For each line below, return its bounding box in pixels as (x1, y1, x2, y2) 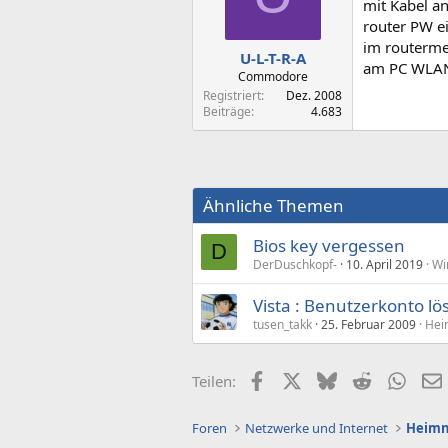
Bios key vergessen (253, 233, 405, 257)
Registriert (203, 86, 261, 104)
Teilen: (192, 370, 236, 391)
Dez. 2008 (286, 86, 342, 104)
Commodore (237, 67, 308, 85)
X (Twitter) (300, 368, 372, 389)
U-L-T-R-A (239, 47, 306, 68)
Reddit (370, 368, 415, 389)
